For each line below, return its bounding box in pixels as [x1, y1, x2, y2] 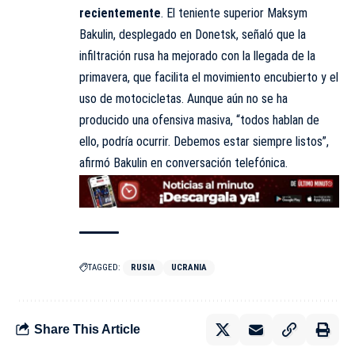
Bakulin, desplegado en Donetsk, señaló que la [79, 27, 306, 43]
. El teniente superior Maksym [161, 6, 307, 21]
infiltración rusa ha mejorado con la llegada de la [79, 48, 315, 64]
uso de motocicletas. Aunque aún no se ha [79, 91, 288, 107]
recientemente [79, 6, 161, 21]
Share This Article [34, 323, 140, 337]
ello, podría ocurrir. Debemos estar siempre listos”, [79, 134, 329, 150]
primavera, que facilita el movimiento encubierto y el [79, 70, 338, 86]
